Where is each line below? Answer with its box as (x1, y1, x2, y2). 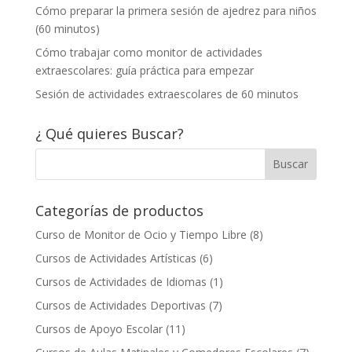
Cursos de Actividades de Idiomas (35, 273, 207, 289)
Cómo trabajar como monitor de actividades (35, 44, 262, 60)
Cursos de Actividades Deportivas (35, 297, 206, 313)
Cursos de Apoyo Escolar (35, 321, 163, 336)
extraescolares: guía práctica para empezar (35, 62, 254, 78)
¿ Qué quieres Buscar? (35, 123, 184, 143)
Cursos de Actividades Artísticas (35, 250, 196, 266)
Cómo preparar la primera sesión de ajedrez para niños (35, 2, 317, 18)
